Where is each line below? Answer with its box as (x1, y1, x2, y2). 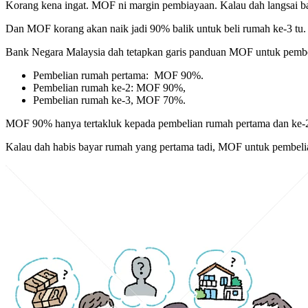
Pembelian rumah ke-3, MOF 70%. (33, 94, 186, 107)
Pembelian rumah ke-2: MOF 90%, (33, 82, 186, 94)
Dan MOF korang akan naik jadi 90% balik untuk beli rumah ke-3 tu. (5, 23, 306, 35)
